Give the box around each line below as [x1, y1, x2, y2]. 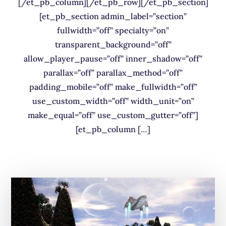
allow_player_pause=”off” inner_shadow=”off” [24, 53, 202, 64]
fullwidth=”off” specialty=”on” [57, 25, 169, 35]
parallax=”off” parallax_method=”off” [43, 67, 183, 78]
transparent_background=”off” [54, 39, 172, 49]
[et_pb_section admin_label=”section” [39, 11, 187, 21]
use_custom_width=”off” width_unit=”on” [32, 95, 194, 106]
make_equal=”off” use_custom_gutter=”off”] [28, 109, 198, 120]
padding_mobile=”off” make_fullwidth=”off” [29, 81, 197, 92]
